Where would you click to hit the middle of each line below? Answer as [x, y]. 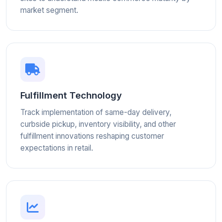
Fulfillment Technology [71, 95]
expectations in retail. [57, 148]
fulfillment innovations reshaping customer [92, 136]
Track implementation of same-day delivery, [96, 112]
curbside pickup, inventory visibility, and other [98, 124]
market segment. [49, 10]
